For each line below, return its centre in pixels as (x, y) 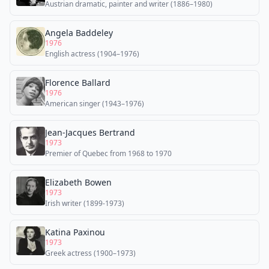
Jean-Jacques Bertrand (90, 132)
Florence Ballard (78, 83)
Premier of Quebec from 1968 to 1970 (108, 153)
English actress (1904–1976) (92, 54)
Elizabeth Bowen (78, 182)
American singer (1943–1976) (95, 104)
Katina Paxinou (75, 232)
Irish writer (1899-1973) (85, 203)
